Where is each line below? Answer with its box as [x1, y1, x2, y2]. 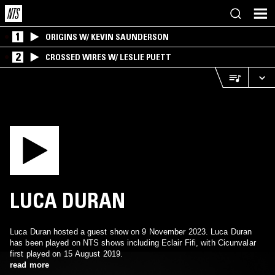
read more [10, 260, 49, 269]
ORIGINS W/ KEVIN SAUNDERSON [45, 31, 169, 42]
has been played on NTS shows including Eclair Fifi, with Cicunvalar [10, 238, 256, 247]
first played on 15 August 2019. [10, 249, 123, 258]
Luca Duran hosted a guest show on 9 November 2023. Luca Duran [10, 227, 252, 236]
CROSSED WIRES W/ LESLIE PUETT [45, 52, 171, 63]
